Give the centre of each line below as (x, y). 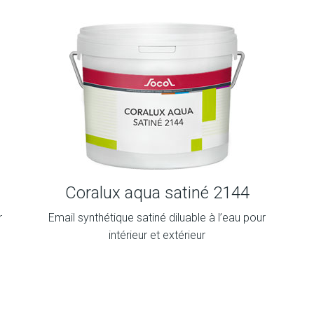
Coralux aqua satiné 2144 (157, 193)
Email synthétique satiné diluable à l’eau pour (157, 218)
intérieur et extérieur (157, 235)
